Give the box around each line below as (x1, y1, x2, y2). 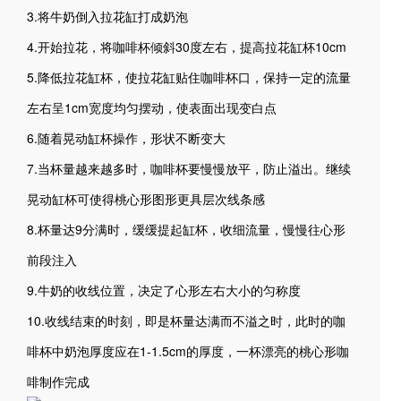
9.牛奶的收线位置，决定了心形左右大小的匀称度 (27, 281, 301, 299)
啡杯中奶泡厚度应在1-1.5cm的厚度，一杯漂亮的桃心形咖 (27, 342, 349, 360)
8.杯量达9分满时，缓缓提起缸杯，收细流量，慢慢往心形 (27, 220, 346, 238)
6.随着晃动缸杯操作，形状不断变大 (27, 129, 226, 147)
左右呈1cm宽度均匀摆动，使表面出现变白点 (27, 98, 277, 116)
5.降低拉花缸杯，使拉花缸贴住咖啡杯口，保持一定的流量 (27, 68, 351, 86)
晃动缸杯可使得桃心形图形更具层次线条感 (27, 190, 265, 208)
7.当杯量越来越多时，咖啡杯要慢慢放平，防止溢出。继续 (27, 159, 351, 177)
